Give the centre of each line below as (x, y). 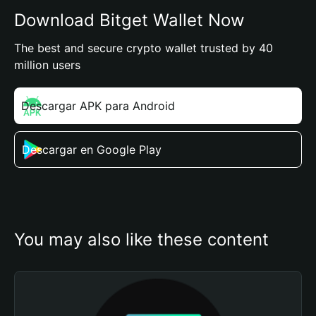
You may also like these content (141, 239)
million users (47, 65)
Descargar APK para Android (98, 106)
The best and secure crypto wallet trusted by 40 (144, 48)
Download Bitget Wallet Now (129, 20)
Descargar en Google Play (92, 150)
